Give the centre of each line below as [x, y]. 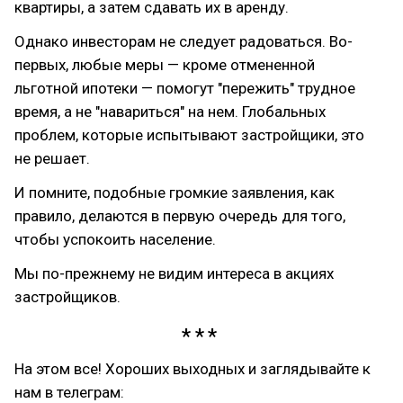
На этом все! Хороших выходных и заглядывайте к [193, 368]
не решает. [52, 158]
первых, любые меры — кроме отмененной [165, 64]
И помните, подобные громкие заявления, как [175, 192]
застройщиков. [67, 296]
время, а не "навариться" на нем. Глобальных [170, 111]
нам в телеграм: [69, 392]
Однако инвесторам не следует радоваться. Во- [184, 41]
